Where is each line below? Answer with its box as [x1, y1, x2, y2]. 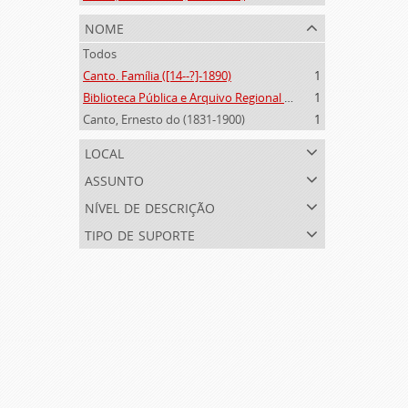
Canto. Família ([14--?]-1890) [83, 67, 231, 84]
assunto [85, 167, 144, 191]
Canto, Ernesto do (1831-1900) [83, 111, 245, 127]
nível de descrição [85, 194, 215, 219]
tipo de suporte [85, 221, 195, 246]
